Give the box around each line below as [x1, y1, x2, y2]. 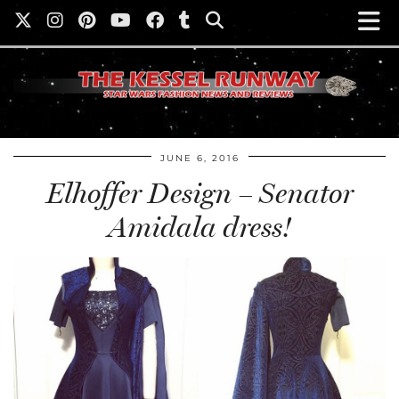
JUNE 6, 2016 [159, 152, 240, 165]
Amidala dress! [108, 210, 291, 245]
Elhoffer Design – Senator [45, 176, 354, 211]
